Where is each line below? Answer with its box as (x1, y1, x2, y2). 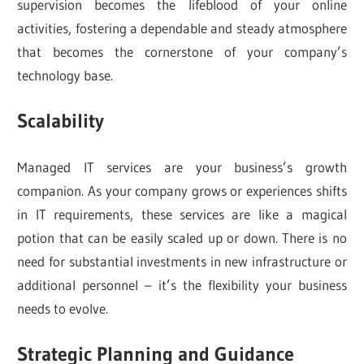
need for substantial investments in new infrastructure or (17, 252, 347, 270)
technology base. (17, 66, 114, 84)
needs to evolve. (17, 299, 109, 317)
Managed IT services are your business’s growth (17, 158, 347, 175)
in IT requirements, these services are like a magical (17, 205, 347, 223)
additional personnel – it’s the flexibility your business (17, 275, 347, 293)
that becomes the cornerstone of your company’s (17, 42, 347, 60)
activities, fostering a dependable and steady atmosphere (17, 19, 347, 37)
